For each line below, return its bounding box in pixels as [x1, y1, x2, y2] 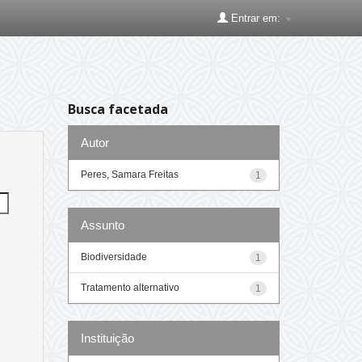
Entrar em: [228, 12, 284, 24]
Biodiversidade [80, 250, 147, 263]
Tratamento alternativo [80, 281, 179, 293]
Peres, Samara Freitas [80, 168, 179, 180]
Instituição [80, 330, 134, 345]
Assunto [80, 217, 124, 232]
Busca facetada [67, 100, 168, 118]
